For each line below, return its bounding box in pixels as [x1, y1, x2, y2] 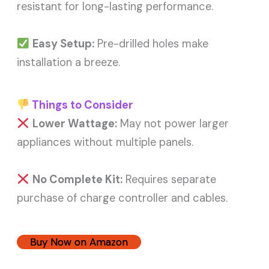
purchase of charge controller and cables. [17, 191, 228, 206]
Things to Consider [29, 98, 133, 113]
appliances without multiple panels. [17, 135, 194, 150]
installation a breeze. [17, 55, 121, 70]
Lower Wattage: [32, 116, 117, 131]
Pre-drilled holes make [94, 37, 208, 52]
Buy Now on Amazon [30, 235, 128, 249]
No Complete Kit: [32, 172, 122, 187]
